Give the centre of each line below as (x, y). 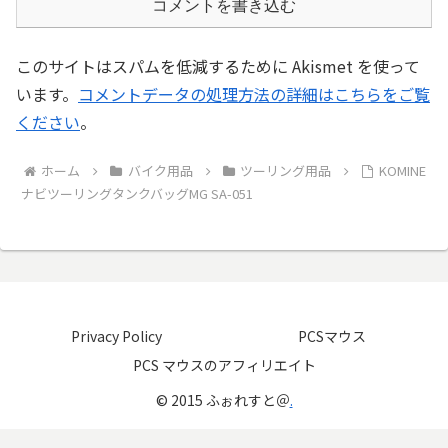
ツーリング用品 (286, 170)
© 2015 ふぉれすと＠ (222, 399)
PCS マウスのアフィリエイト (224, 364)
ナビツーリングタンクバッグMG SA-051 (137, 193)
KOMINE (402, 170)
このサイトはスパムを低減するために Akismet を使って (218, 66)
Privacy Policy (116, 335)
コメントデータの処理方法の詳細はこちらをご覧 (254, 94)
